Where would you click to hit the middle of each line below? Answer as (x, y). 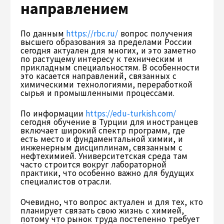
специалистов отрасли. (66, 181)
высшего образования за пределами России (106, 42)
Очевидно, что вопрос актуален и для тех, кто (112, 202)
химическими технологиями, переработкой (107, 84)
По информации (53, 113)
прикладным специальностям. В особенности (110, 67)
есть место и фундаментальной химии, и (102, 139)
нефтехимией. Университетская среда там (104, 156)
